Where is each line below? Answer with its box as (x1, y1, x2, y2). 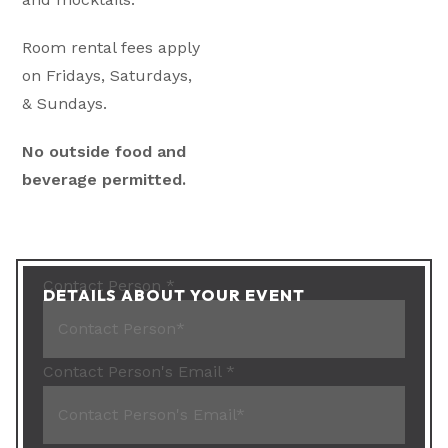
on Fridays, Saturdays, (22, 66, 193, 85)
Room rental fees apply (22, 38, 201, 57)
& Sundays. (22, 94, 108, 113)
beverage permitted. (22, 170, 187, 189)
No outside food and (22, 142, 187, 161)
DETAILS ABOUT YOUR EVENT (43, 285, 306, 305)
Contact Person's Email (43, 362, 227, 381)
